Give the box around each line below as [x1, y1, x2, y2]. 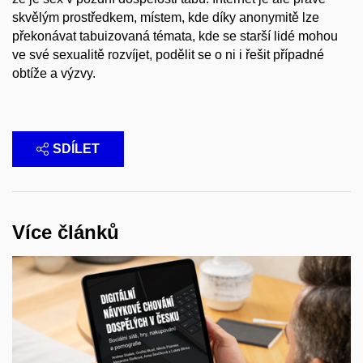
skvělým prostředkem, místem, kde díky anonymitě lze [12, 10, 319, 24]
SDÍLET [53, 141, 100, 156]
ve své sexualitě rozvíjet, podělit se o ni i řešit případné [12, 47, 324, 62]
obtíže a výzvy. [12, 66, 96, 80]
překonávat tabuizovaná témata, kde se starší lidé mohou [12, 28, 338, 43]
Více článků [12, 220, 119, 243]
